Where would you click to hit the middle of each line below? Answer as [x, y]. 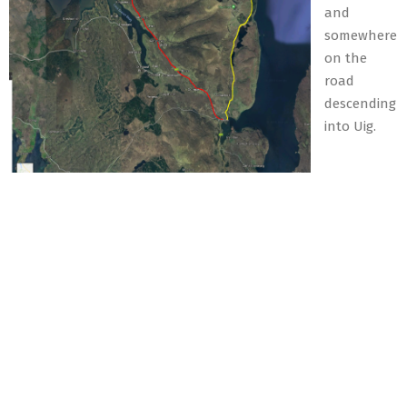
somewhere [361, 36]
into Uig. [350, 127]
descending [360, 104]
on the [346, 59]
